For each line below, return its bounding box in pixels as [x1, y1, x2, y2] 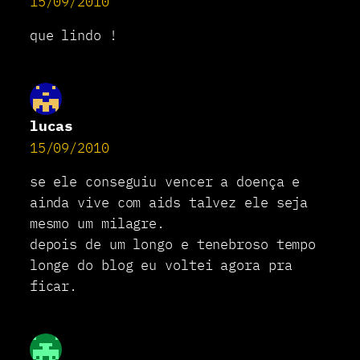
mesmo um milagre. [29, 215, 166, 233]
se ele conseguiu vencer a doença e [29, 173, 301, 191]
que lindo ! [29, 27, 117, 45]
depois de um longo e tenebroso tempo [29, 235, 317, 254]
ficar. [29, 277, 78, 296]
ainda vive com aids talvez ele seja [29, 194, 309, 212]
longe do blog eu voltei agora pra [29, 256, 292, 275]
